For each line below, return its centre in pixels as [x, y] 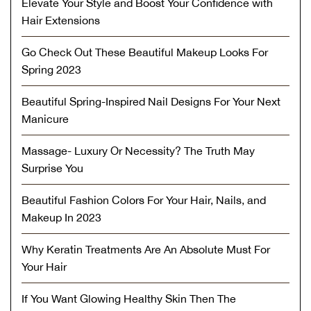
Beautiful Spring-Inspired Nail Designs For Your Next [151, 101]
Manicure [45, 118]
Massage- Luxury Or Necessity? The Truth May [138, 150]
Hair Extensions [61, 20]
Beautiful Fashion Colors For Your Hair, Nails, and [144, 200]
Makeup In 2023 [61, 217]
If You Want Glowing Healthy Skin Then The [129, 298]
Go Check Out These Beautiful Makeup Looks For [145, 52]
